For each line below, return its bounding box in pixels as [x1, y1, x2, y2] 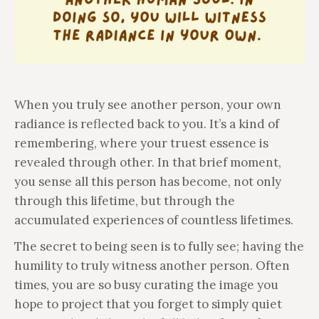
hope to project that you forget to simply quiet [14, 296, 282, 312]
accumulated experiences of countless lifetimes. [14, 211, 293, 228]
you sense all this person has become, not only [14, 173, 281, 189]
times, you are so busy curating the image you [14, 276, 278, 293]
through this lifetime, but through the [14, 192, 235, 209]
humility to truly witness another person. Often [14, 257, 290, 273]
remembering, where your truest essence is [14, 135, 268, 151]
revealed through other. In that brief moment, [14, 154, 281, 170]
